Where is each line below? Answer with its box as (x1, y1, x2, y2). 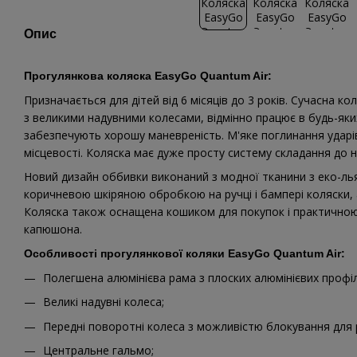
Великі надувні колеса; (43, 294, 164, 310)
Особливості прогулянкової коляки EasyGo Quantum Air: (24, 247, 345, 261)
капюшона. (24, 222, 82, 237)
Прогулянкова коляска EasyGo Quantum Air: (24, 69, 272, 83)
